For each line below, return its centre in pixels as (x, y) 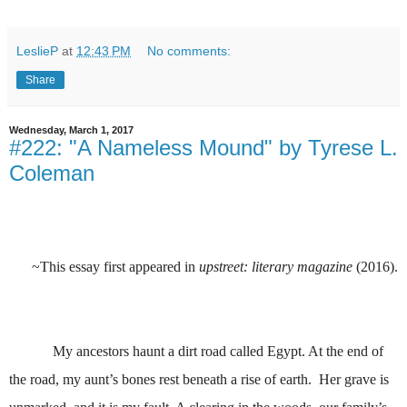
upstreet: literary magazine (276, 267)
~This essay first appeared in (115, 267)
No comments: (189, 51)
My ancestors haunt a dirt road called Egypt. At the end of (218, 352)
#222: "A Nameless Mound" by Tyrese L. (203, 148)
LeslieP (37, 51)
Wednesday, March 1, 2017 (71, 130)
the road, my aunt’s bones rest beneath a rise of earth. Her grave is (199, 380)
